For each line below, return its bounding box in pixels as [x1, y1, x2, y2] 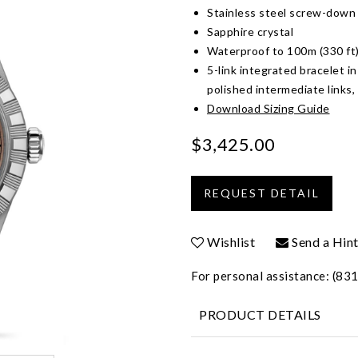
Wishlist [207, 233, 255, 249]
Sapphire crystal [207, 24, 293, 38]
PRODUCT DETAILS [199, 306, 321, 322]
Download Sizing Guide [207, 101, 330, 115]
